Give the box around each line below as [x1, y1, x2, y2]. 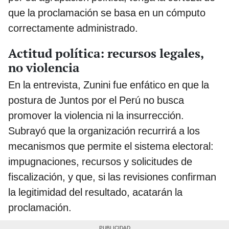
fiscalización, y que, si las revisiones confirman [8, 170, 216, 183]
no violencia [8, 59, 79, 76]
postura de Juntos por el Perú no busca [8, 94, 184, 106]
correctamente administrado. [8, 21, 138, 34]
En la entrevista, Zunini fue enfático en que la [8, 78, 209, 91]
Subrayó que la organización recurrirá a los [8, 124, 200, 137]
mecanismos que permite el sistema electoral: [8, 140, 214, 152]
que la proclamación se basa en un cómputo [8, 6, 205, 19]
